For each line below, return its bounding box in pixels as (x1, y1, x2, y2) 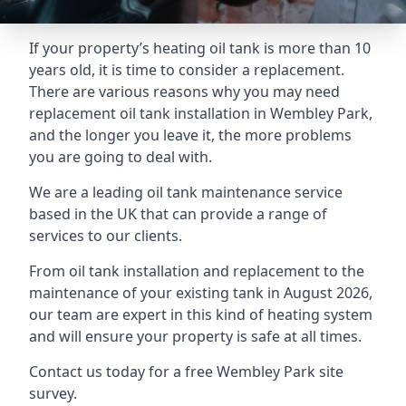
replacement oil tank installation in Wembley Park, (29, 103, 372, 123)
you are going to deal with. (29, 147, 212, 167)
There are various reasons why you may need (29, 82, 340, 101)
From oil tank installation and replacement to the (29, 261, 364, 281)
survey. (29, 383, 77, 403)
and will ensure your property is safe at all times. (29, 326, 362, 346)
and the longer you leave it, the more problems (29, 125, 352, 145)
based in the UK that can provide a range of (29, 204, 327, 224)
